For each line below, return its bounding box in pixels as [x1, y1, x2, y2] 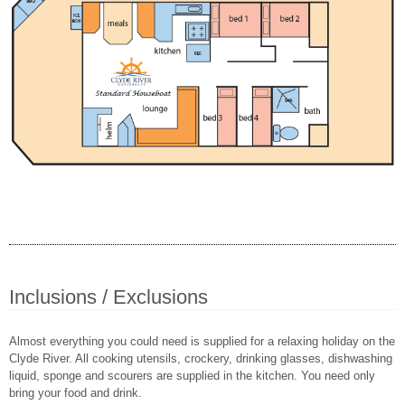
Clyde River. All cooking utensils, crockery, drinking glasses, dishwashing [9, 351, 392, 365]
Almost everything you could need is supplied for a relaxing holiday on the [9, 334, 395, 348]
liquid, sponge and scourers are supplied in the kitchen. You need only [9, 368, 375, 382]
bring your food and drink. [9, 385, 142, 400]
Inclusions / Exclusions [9, 285, 208, 308]
